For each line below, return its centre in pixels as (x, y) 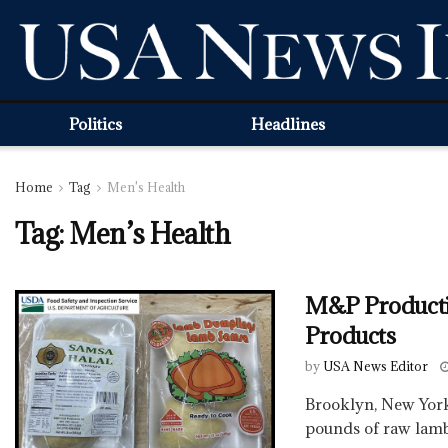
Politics (95, 124)
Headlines (287, 124)
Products (350, 335)
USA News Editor (375, 366)
